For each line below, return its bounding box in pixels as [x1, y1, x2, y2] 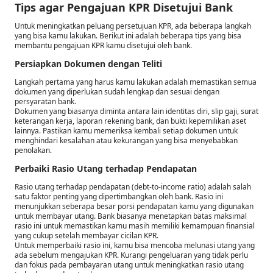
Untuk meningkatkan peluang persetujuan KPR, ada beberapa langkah [15, 20, 251, 31]
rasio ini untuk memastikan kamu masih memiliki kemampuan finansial [15, 220, 255, 231]
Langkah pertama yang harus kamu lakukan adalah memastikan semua [15, 76, 257, 87]
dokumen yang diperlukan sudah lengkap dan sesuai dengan [15, 86, 219, 97]
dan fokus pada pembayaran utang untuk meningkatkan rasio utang [15, 259, 244, 270]
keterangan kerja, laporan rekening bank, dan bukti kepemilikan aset [15, 115, 246, 126]
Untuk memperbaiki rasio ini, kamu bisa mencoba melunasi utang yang [15, 239, 255, 250]
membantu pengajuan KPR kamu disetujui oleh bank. [15, 40, 192, 51]
